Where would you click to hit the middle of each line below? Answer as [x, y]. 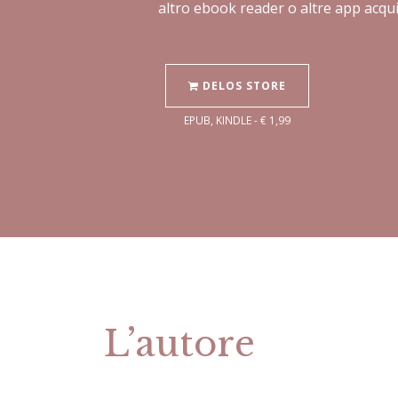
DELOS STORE [243, 86]
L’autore [179, 344]
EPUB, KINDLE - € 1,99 [237, 120]
